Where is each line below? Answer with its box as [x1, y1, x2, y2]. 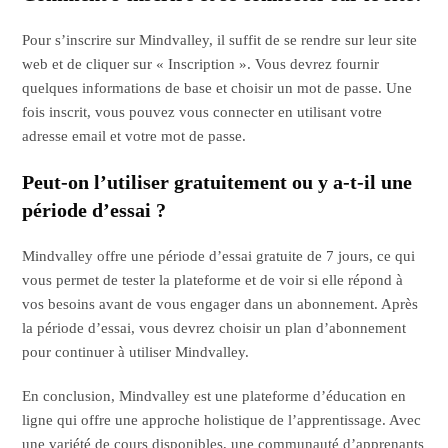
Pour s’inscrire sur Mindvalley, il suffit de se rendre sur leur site [22, 31, 418, 48]
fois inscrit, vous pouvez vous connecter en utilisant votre [22, 103, 383, 120]
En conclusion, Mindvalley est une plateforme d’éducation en [22, 387, 407, 404]
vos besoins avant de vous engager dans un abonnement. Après [22, 295, 419, 312]
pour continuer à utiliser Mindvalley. [22, 343, 250, 360]
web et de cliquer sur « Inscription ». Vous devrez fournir [22, 55, 380, 72]
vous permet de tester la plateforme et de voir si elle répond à [22, 271, 404, 288]
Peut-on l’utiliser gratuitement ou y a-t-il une [22, 170, 413, 193]
